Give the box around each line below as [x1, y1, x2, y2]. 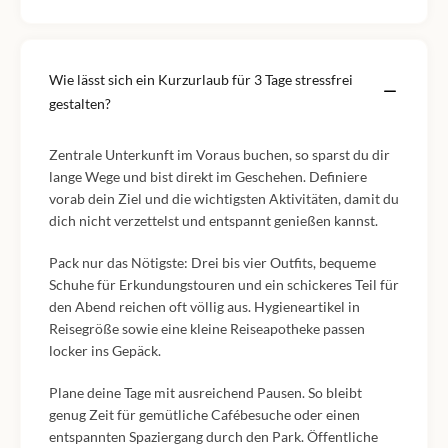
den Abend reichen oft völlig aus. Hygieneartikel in [49, 298, 360, 315]
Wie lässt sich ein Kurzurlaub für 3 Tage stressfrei [49, 71, 353, 88]
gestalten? [49, 95, 111, 112]
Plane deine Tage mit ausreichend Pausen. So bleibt [49, 384, 362, 401]
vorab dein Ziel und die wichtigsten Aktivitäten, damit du [49, 190, 399, 207]
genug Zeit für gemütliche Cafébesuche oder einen [49, 406, 360, 423]
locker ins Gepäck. [49, 342, 161, 359]
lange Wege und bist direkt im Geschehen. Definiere [49, 168, 367, 185]
